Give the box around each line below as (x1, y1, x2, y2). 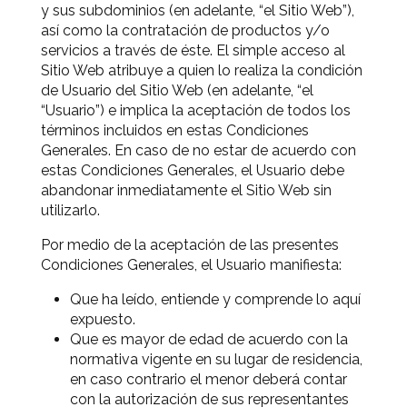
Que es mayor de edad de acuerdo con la (70, 331, 348, 348)
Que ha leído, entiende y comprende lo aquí (70, 291, 361, 308)
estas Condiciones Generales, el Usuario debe (41, 162, 344, 179)
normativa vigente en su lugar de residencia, (70, 351, 362, 368)
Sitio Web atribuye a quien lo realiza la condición (41, 62, 362, 79)
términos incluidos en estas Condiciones (41, 122, 309, 139)
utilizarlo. (41, 202, 100, 219)
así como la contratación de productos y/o (41, 22, 330, 39)
